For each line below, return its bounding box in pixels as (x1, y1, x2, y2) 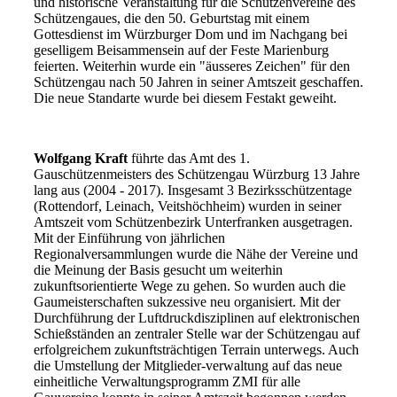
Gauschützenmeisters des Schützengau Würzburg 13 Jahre (33, 166, 360, 182)
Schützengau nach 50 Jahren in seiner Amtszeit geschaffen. (33, 74, 363, 90)
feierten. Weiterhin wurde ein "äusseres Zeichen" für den (33, 58, 350, 74)
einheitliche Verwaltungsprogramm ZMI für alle (33, 373, 300, 389)
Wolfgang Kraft (33, 150, 128, 166)
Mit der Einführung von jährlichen (33, 230, 225, 245)
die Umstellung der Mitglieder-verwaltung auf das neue (33, 357, 342, 373)
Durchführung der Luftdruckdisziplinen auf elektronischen (33, 309, 360, 325)
